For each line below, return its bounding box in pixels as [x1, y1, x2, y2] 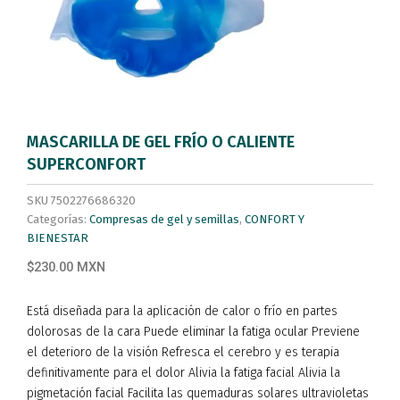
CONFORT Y [245, 212, 304, 226]
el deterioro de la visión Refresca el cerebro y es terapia [27, 344, 339, 360]
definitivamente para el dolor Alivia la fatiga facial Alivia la [27, 364, 340, 380]
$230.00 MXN [27, 259, 105, 276]
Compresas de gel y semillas [89, 212, 239, 226]
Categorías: [27, 212, 87, 226]
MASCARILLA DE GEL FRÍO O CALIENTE [27, 132, 295, 153]
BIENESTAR [27, 230, 88, 245]
